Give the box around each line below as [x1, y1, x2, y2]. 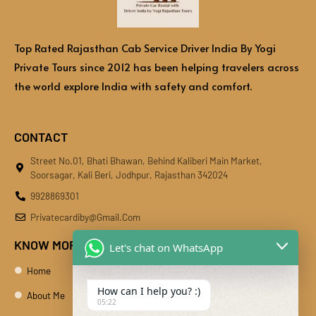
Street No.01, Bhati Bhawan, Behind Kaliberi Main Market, [30, 154, 262, 166]
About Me [26, 288, 65, 301]
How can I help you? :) [97, 284, 200, 298]
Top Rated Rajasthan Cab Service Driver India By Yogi [14, 40, 276, 56]
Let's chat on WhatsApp [109, 240, 223, 255]
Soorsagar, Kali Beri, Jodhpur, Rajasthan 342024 [30, 168, 228, 181]
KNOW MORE [14, 236, 85, 253]
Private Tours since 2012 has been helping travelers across [14, 59, 299, 75]
